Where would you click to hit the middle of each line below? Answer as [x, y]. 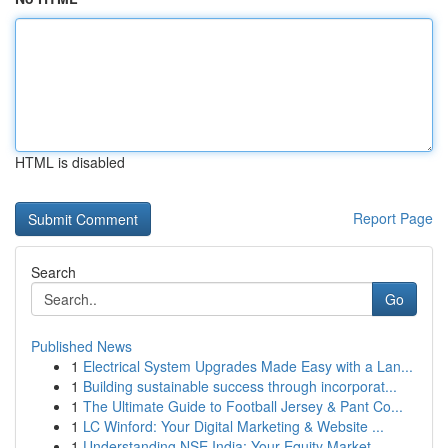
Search [53, 272]
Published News [81, 346]
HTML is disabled [70, 162]
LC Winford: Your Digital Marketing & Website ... [233, 426]
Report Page [393, 218]
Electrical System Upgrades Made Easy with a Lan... [248, 366]
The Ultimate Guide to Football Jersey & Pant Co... [243, 406]
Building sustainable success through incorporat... [240, 386]
